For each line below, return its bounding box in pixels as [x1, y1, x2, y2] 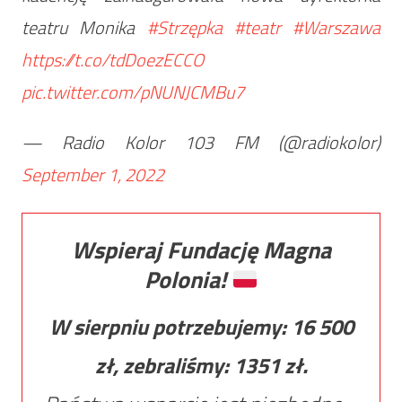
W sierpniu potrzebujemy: [48, 310, 291, 344]
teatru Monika [21, 13, 147, 42]
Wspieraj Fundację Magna [71, 232, 331, 268]
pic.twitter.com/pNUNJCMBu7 [21, 78, 244, 107]
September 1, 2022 [21, 161, 164, 189]
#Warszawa [293, 13, 381, 42]
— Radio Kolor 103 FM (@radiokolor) [21, 128, 381, 157]
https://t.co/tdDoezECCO [21, 46, 204, 74]
